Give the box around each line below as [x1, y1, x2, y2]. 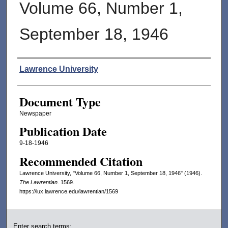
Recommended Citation [19, 152, 142, 170]
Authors [17, 60, 56, 76]
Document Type [19, 93, 101, 111]
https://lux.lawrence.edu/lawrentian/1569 [19, 188, 118, 194]
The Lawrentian [19, 179, 58, 185]
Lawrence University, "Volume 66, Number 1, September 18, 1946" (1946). [19, 169, 202, 176]
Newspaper [19, 110, 51, 118]
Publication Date [19, 122, 107, 140]
